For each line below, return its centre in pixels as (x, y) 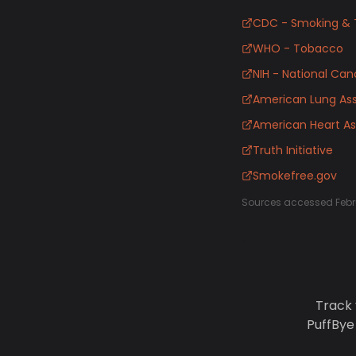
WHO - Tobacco (298, 48)
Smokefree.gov (295, 176)
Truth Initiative (293, 150)
